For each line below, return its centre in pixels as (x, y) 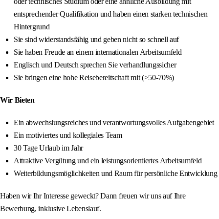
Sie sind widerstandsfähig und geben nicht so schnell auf (97, 40)
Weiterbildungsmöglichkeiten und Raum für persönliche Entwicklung (116, 174)
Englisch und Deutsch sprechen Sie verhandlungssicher (95, 65)
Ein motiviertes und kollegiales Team (68, 135)
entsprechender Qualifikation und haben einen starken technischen (111, 14)
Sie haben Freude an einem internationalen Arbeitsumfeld (98, 52)
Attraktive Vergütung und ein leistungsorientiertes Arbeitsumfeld (108, 161)
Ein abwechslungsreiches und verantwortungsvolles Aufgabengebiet (114, 123)
